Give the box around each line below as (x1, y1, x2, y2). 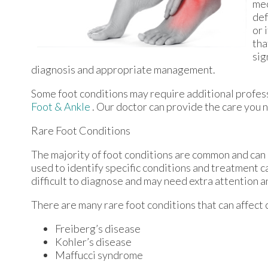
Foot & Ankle (31, 100, 92, 114)
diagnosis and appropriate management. (31, 63, 215, 77)
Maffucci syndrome (55, 248, 143, 262)
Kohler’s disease (55, 235, 132, 249)
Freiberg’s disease (55, 222, 141, 236)
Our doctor (96, 100, 147, 114)
